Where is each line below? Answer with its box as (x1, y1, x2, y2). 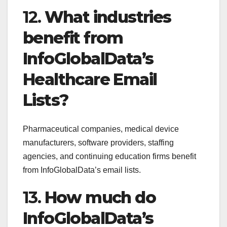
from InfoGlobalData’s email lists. (23, 165, 141, 174)
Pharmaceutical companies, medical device (23, 124, 179, 133)
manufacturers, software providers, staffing (23, 138, 174, 147)
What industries (44, 7, 171, 27)
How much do (44, 187, 156, 207)
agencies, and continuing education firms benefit (23, 152, 196, 161)
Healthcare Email (23, 69, 157, 90)
